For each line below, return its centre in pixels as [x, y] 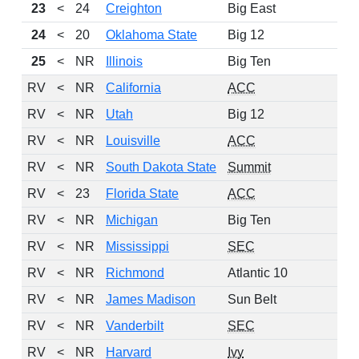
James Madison [151, 299]
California [133, 88]
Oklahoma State [151, 35]
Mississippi [137, 246]
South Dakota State [161, 167]
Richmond [135, 273]
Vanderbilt [135, 326]
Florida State [142, 194]
